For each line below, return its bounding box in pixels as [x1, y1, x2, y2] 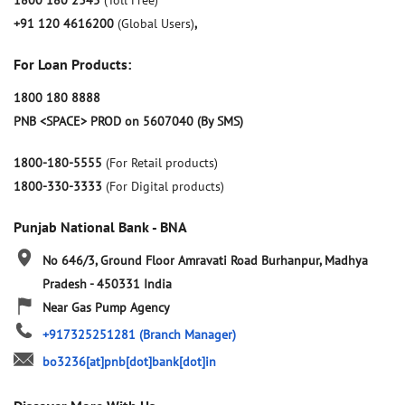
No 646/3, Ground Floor [42, 252, 174, 269]
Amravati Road [178, 252, 258, 269]
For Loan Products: [14, 55, 131, 74]
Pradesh [42, 276, 89, 293]
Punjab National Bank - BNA [14, 218, 187, 237]
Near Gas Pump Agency [42, 299, 170, 316]
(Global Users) [118, 15, 194, 33]
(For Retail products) [106, 155, 218, 172]
